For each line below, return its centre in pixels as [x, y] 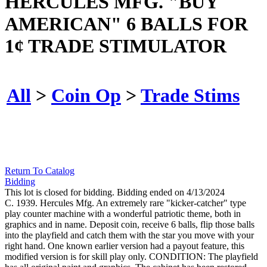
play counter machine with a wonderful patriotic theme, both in [123, 214]
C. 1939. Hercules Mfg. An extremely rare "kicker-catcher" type [125, 203]
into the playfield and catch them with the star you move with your [129, 235]
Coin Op [86, 95]
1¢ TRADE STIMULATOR [116, 46]
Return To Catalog [40, 171]
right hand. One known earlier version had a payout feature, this [125, 246]
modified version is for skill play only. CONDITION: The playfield [131, 257]
